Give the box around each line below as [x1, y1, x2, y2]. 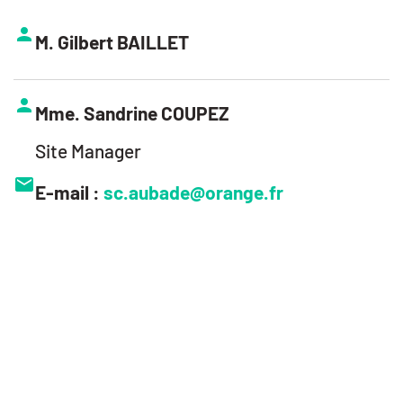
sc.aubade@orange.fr [103, 180, 283, 203]
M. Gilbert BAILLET [35, 30, 189, 53]
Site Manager [35, 139, 141, 162]
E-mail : [35, 180, 103, 203]
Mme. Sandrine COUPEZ [35, 101, 229, 124]
